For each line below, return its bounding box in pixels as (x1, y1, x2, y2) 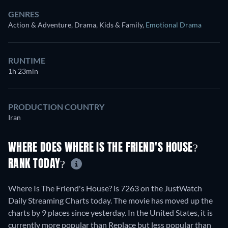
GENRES (8, 9, 39, 19)
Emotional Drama (146, 20, 202, 29)
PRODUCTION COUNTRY (8, 102, 104, 111)
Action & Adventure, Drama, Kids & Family (8, 20, 142, 29)
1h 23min (8, 67, 38, 75)
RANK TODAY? (8, 159, 69, 170)
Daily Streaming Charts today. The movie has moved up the (8, 195, 213, 205)
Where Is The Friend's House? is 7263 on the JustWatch (8, 183, 202, 193)
